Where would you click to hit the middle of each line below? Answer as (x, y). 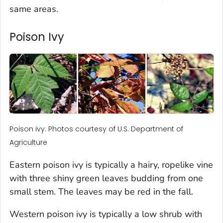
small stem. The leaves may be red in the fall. (101, 191)
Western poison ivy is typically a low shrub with (106, 214)
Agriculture (28, 142)
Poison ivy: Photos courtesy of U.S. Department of (96, 129)
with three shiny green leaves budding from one (106, 178)
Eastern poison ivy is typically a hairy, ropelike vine (111, 165)
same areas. (34, 9)
